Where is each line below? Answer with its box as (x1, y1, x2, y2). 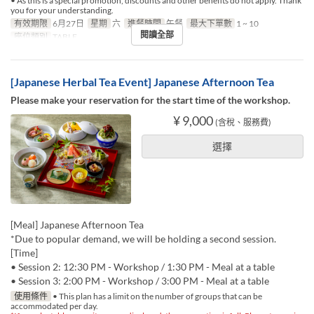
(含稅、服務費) (215, 116, 272, 128)
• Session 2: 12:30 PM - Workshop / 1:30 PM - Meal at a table (11, 261, 275, 273)
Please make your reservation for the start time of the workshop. (11, 93, 290, 106)
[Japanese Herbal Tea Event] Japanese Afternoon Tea (11, 74, 274, 88)
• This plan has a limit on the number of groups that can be (50, 291, 262, 302)
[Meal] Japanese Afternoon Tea (11, 219, 144, 231)
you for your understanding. (11, 4, 114, 15)
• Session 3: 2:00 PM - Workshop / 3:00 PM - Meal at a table (11, 275, 269, 287)
